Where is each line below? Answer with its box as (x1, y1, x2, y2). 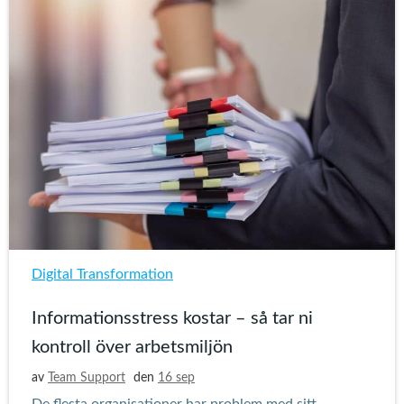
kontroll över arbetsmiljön (32, 338, 233, 356)
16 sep (158, 372, 195, 384)
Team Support (48, 372, 125, 384)
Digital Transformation (32, 267, 173, 281)
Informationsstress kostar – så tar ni (32, 309, 313, 327)
